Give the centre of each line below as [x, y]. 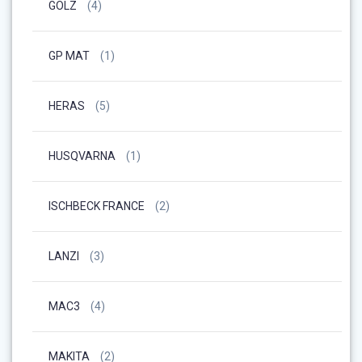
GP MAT [69, 55]
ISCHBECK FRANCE [97, 206]
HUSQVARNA [82, 156]
